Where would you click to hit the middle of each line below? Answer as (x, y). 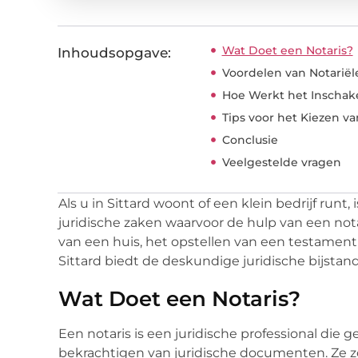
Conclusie (250, 139)
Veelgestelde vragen (281, 162)
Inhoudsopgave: (114, 52)
